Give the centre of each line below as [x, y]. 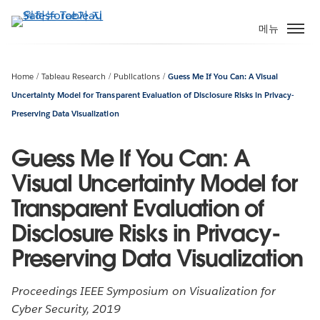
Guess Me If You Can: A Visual [223, 76]
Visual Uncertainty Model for [154, 183]
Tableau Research [74, 76]
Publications [136, 76]
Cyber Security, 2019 [66, 309]
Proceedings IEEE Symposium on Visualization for [144, 291]
